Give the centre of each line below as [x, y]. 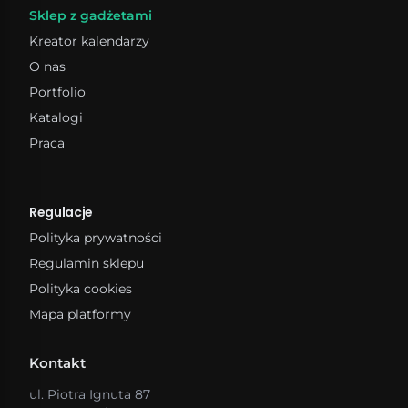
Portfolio [57, 92]
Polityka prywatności [96, 237]
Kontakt [57, 362]
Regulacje [61, 212]
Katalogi [56, 117]
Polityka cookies [81, 288]
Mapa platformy [80, 314]
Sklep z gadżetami [91, 15]
